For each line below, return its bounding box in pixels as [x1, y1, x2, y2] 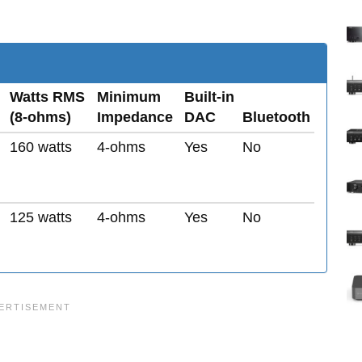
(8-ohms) [10, 109, 71, 125]
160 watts [10, 139, 72, 155]
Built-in [184, 89, 234, 105]
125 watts [10, 209, 72, 225]
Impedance [97, 109, 173, 125]
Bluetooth [242, 109, 310, 125]
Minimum [97, 89, 161, 105]
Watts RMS [10, 89, 85, 105]
